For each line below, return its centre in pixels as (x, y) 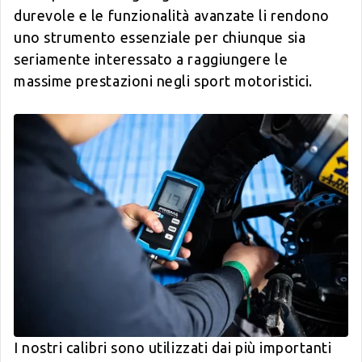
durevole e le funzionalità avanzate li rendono (172, 15)
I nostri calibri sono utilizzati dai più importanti (173, 347)
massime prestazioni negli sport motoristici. (163, 80)
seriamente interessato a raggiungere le (151, 59)
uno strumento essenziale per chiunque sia (160, 37)
